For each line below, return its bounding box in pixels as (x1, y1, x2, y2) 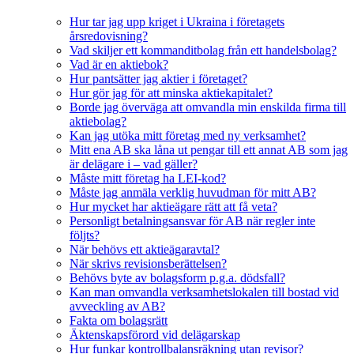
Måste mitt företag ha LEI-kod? (70, 171, 226, 186)
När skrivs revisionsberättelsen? (70, 257, 227, 271)
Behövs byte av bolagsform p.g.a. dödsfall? (70, 271, 285, 285)
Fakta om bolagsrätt (70, 314, 168, 328)
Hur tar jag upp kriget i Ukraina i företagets (70, 15, 284, 29)
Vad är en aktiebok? (70, 58, 168, 72)
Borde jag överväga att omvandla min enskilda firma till (70, 100, 346, 115)
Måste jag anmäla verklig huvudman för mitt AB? (70, 186, 316, 200)
